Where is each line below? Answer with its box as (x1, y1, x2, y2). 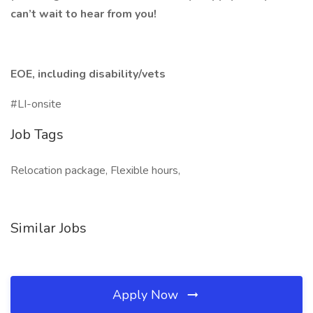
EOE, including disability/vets (10, 66, 166, 82)
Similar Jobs (10, 219, 87, 238)
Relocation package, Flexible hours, (10, 163, 180, 178)
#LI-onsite (10, 96, 61, 112)
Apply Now (112, 286, 182, 303)
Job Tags (10, 125, 64, 144)
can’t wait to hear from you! (10, 6, 156, 22)
